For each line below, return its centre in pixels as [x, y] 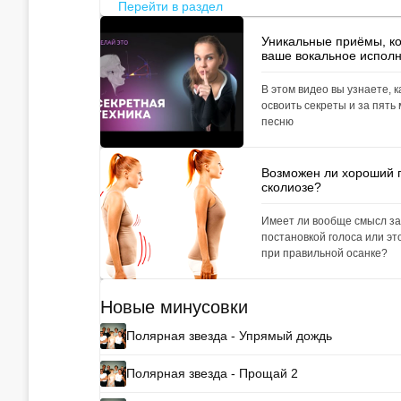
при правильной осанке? [324, 253]
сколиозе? [291, 187]
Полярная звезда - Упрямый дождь [230, 336]
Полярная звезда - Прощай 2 [213, 374]
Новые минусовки [174, 307]
